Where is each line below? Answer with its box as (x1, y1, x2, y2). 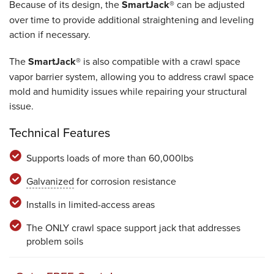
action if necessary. (9, 28, 91, 41)
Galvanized (26, 174, 74, 188)
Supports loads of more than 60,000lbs (26, 151, 193, 165)
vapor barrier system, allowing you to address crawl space (9, 70, 254, 83)
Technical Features (9, 124, 110, 141)
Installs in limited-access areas (26, 198, 155, 211)
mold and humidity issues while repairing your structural (9, 84, 247, 98)
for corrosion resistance (73, 174, 176, 188)
